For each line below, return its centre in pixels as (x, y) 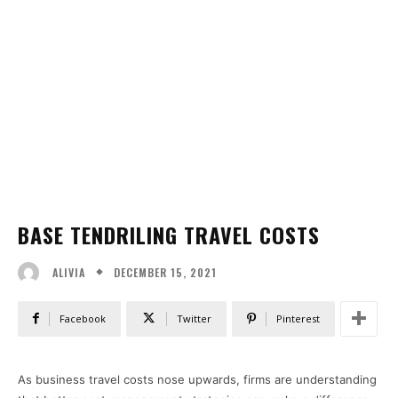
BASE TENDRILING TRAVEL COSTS (169, 234)
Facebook (83, 318)
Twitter (194, 318)
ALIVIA (69, 272)
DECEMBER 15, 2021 (165, 272)
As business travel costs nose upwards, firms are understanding (197, 379)
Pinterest (298, 318)
